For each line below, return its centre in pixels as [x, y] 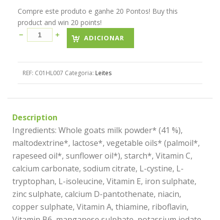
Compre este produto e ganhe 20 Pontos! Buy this [97, 11]
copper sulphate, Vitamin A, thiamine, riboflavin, [100, 207]
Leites [103, 73]
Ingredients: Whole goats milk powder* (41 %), [97, 130]
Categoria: [80, 73]
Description [35, 117]
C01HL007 [49, 73]
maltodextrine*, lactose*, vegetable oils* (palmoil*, [106, 143]
